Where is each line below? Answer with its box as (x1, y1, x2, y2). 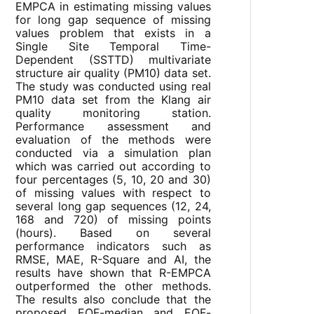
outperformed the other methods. (15, 279, 211, 294)
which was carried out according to (15, 159, 211, 174)
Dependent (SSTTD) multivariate (15, 53, 211, 67)
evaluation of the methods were (15, 132, 211, 147)
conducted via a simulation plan (15, 146, 211, 161)
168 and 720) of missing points (15, 212, 211, 227)
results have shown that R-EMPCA (15, 266, 211, 280)
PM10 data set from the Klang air (15, 93, 211, 107)
